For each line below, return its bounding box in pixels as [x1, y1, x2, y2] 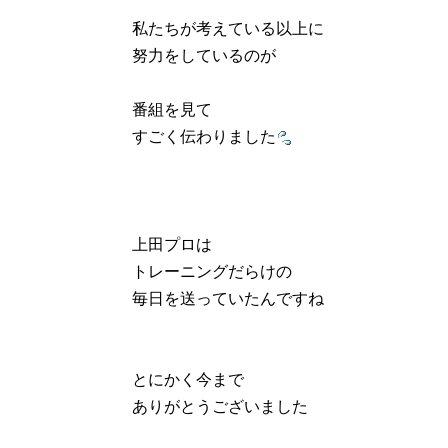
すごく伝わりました [132, 123, 276, 147]
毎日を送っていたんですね [132, 285, 324, 309]
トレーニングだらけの [132, 258, 292, 282]
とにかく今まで [132, 366, 244, 390]
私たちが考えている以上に [132, 15, 324, 39]
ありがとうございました [132, 393, 308, 417]
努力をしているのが [132, 42, 276, 66]
